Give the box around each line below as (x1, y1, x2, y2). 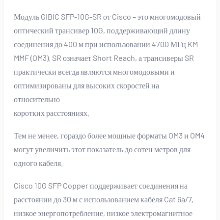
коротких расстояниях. (14, 108, 89, 117)
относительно (14, 94, 60, 104)
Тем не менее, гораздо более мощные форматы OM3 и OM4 (14, 130, 205, 140)
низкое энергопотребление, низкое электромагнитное (14, 208, 192, 218)
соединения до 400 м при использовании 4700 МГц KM (14, 39, 198, 49)
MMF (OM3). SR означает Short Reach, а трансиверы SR (14, 53, 194, 62)
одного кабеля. (14, 158, 63, 167)
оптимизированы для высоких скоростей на (14, 80, 159, 90)
